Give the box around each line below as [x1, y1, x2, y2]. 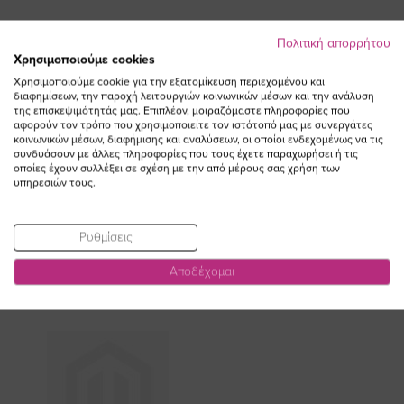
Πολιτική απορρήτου [277, 35, 390, 50]
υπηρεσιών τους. [14, 176, 96, 188]
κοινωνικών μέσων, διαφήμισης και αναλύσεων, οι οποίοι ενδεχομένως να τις [14, 133, 383, 145]
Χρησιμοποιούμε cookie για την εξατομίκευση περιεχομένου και [14, 75, 325, 87]
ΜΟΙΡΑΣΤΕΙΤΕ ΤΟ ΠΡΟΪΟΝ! [116, 32, 288, 50]
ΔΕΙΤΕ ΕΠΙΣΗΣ [133, 171, 271, 198]
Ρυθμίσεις [78, 229, 133, 244]
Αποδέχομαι [170, 263, 234, 279]
